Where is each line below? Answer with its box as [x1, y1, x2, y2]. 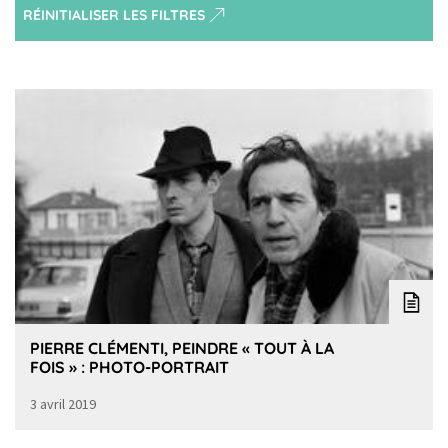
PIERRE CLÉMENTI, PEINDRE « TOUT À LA [30, 338, 334, 359]
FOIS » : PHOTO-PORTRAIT [30, 357, 229, 378]
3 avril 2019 [30, 395, 96, 414]
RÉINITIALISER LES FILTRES [23, 6, 205, 25]
